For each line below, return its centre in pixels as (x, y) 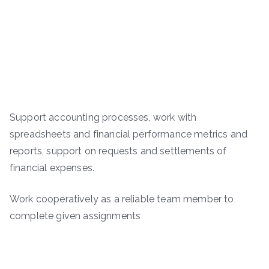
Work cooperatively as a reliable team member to (122, 199)
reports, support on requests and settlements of (118, 151)
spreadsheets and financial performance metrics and (129, 134)
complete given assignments (75, 216)
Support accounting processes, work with (103, 117)
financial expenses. (52, 168)
